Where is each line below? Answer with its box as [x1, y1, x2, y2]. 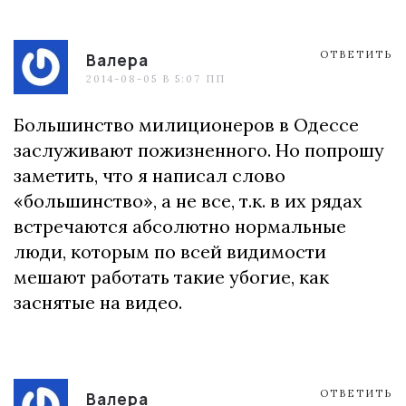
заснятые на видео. [14, 291, 182, 314]
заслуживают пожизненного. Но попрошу [14, 139, 384, 161]
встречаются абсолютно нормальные [14, 215, 346, 237]
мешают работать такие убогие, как [14, 266, 329, 288]
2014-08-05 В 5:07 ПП [86, 72, 226, 85]
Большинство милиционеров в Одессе [14, 113, 359, 136]
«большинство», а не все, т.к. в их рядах [14, 189, 362, 212]
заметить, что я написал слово [14, 164, 285, 187]
